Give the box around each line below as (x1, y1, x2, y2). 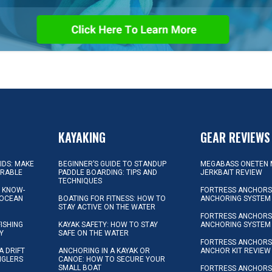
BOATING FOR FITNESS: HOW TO (58, 194, 166, 203)
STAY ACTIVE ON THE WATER (58, 202, 156, 211)
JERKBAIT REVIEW (200, 168, 263, 177)
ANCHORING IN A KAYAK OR (58, 246, 151, 255)
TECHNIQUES (58, 176, 103, 185)
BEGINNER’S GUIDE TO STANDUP (58, 159, 167, 168)
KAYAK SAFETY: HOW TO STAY (58, 220, 158, 229)
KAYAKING (58, 127, 106, 146)
